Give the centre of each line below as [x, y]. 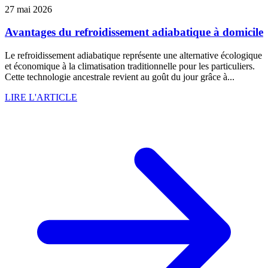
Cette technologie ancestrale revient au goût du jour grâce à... [120, 77]
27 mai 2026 [28, 9]
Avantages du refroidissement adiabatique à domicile [134, 32]
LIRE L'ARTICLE [41, 98]
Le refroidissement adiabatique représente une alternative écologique [133, 56]
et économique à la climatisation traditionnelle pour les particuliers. [130, 66]
